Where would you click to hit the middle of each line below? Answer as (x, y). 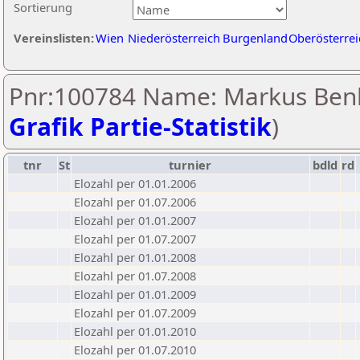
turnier (190, 165)
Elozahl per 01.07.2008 (135, 276)
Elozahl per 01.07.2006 (135, 202)
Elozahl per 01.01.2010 (135, 331)
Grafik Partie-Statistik (140, 127)
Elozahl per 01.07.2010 (135, 350)
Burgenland (255, 38)
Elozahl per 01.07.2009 (135, 313)
